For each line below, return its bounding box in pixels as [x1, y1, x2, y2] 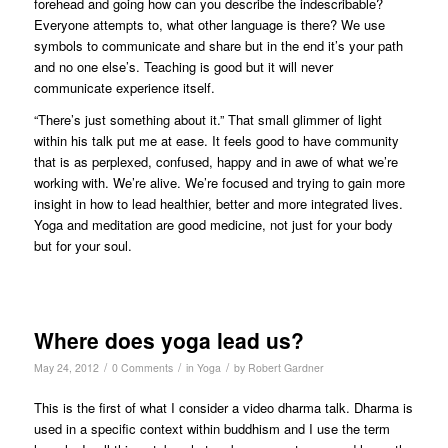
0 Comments [111, 359, 173, 375]
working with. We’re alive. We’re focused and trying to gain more [33, 172, 405, 192]
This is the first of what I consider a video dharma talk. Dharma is [33, 397, 413, 417]
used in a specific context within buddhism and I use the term [33, 418, 390, 438]
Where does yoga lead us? [33, 324, 304, 355]
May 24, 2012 [33, 359, 99, 375]
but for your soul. [33, 235, 132, 255]
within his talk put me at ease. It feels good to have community [33, 130, 399, 150]
